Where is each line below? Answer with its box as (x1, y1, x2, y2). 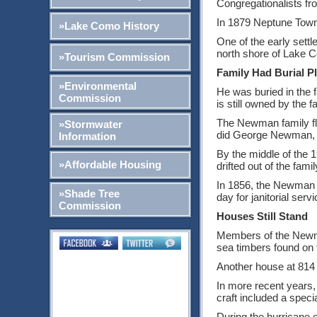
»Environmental (58, 79, 137, 92)
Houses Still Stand (216, 209, 308, 222)
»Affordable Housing (58, 158, 161, 171)
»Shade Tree (58, 187, 120, 200)
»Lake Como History (58, 19, 159, 32)
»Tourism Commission (58, 50, 170, 63)
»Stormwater (58, 117, 122, 130)
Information (58, 129, 116, 142)
